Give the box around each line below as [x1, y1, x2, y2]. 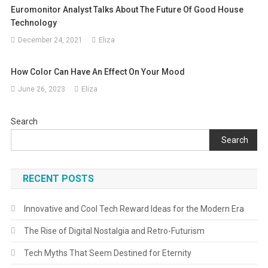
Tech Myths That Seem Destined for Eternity [23, 248, 191, 258]
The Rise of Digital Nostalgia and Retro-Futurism [23, 226, 205, 236]
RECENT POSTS [22, 173, 94, 185]
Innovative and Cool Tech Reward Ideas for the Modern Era [23, 204, 244, 214]
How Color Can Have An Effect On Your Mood [11, 67, 185, 77]
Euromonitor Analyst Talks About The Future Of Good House [11, 5, 244, 15]
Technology [11, 18, 57, 28]
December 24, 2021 [18, 36, 83, 45]
